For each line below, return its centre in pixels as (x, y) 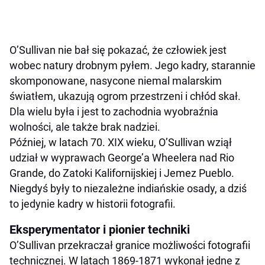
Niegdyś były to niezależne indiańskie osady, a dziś (128, 188)
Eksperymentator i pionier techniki (100, 229)
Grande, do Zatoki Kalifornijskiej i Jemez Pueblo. (122, 173)
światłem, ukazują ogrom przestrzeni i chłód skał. (125, 96)
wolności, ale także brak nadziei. (85, 127)
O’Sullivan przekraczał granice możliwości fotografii (130, 245)
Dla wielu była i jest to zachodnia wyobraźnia (114, 111)
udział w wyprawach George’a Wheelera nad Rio (122, 157)
